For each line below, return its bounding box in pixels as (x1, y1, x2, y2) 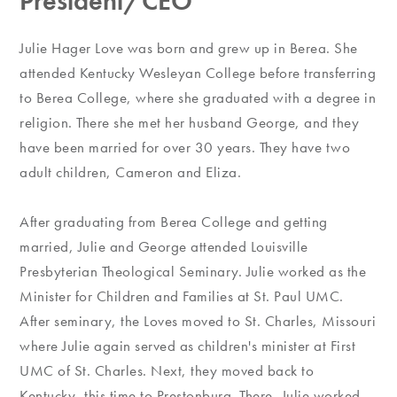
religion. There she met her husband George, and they (19, 113, 360, 133)
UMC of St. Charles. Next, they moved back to (19, 361, 315, 381)
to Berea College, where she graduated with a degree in (19, 88, 377, 108)
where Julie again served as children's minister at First (19, 336, 356, 356)
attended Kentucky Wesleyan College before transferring (19, 63, 377, 83)
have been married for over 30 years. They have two (19, 137, 351, 158)
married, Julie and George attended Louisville (19, 237, 308, 257)
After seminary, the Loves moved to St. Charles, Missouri (19, 311, 377, 331)
